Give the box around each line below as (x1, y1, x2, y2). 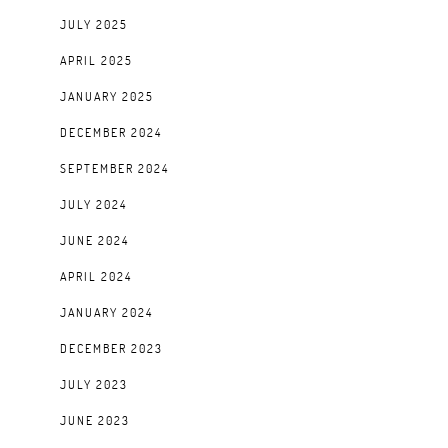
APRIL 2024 (60, 268, 132, 285)
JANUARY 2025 (60, 88, 154, 105)
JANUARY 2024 (60, 304, 153, 321)
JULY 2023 (60, 376, 128, 393)
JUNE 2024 (60, 232, 129, 249)
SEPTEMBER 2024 (60, 160, 169, 177)
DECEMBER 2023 (60, 340, 163, 357)
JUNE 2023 (60, 412, 130, 429)
